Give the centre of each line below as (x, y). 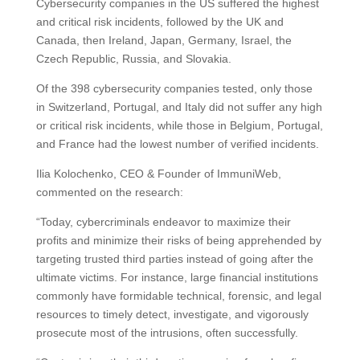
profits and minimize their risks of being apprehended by (178, 240)
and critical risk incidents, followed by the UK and (160, 21)
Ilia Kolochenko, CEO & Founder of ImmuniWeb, (158, 173)
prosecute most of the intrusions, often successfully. (167, 332)
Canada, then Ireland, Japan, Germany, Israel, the (164, 40)
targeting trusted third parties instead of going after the (174, 258)
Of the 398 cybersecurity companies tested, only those (174, 88)
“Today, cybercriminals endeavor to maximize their (163, 221)
